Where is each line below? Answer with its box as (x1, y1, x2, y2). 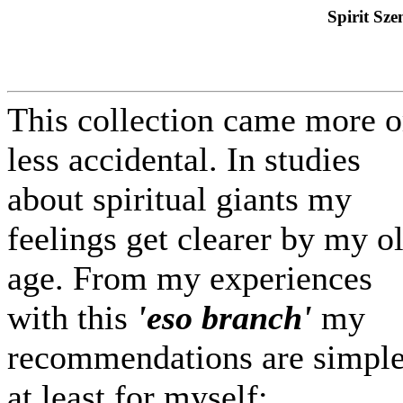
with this (7, 298, 137, 336)
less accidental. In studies (7, 139, 361, 178)
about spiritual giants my (7, 179, 352, 218)
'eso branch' (137, 298, 321, 336)
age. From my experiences (7, 258, 372, 297)
